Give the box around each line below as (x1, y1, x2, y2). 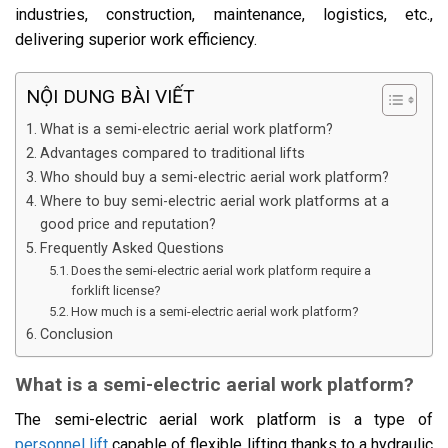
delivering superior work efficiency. (15, 29, 257, 49)
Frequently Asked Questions (39, 240, 224, 258)
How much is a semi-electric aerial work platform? (71, 304, 360, 320)
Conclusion (39, 326, 113, 344)
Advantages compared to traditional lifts (39, 145, 305, 163)
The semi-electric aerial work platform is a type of (15, 410, 433, 430)
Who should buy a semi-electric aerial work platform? (39, 169, 389, 187)
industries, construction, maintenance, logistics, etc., (15, 4, 433, 24)
